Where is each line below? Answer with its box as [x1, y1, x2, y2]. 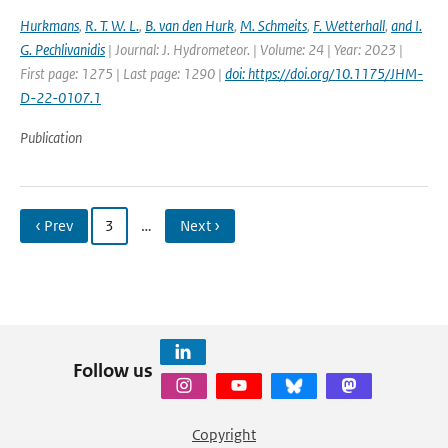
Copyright [192, 425, 256, 444]
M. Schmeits [240, 16, 307, 35]
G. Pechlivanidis [20, 40, 105, 59]
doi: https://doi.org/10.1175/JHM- [225, 64, 423, 83]
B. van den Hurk [145, 16, 234, 35]
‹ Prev [35, 216, 73, 235]
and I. [391, 16, 422, 35]
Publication [20, 128, 82, 147]
